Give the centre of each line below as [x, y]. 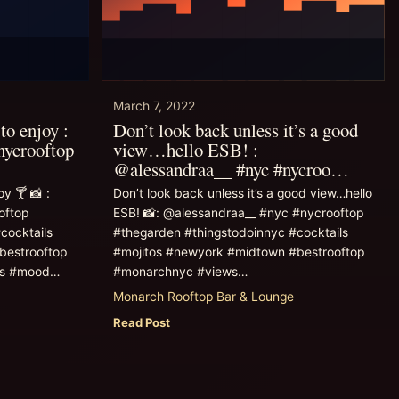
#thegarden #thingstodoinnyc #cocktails [230, 233]
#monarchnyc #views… [180, 272]
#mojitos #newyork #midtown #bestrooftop [238, 252]
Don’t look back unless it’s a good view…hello [242, 194]
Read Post [141, 322]
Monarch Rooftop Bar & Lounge [203, 296]
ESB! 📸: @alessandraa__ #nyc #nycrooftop [238, 213]
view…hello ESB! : [185, 150]
